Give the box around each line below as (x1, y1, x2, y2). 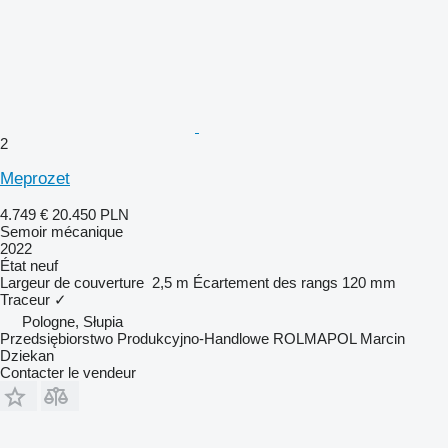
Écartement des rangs (193, 273, 338, 291)
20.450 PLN (52, 205, 129, 223)
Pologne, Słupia (22, 312, 123, 330)
